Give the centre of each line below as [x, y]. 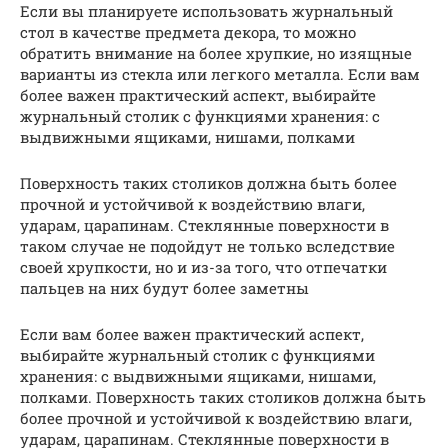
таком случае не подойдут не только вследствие [207, 245]
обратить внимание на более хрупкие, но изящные [216, 52]
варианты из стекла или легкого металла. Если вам [220, 73]
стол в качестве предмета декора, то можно [188, 31]
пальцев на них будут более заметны [164, 287]
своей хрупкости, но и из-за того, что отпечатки [203, 266]
